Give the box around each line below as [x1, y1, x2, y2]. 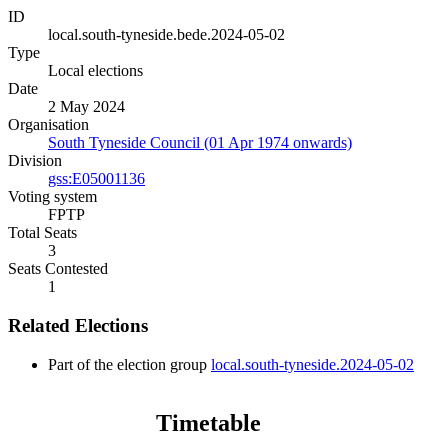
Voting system [8, 188, 97, 206]
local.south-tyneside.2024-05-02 [211, 355, 414, 373]
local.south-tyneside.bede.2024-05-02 [48, 26, 285, 44]
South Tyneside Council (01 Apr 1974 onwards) [48, 134, 352, 152]
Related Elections [8, 315, 148, 337]
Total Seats [8, 224, 77, 242]
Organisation [8, 116, 89, 134]
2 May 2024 [48, 98, 125, 116]
